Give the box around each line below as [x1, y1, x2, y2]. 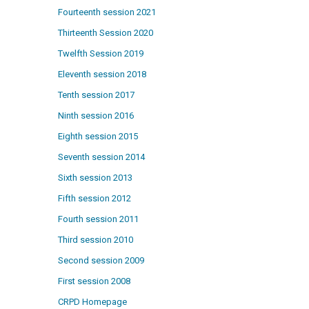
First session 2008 [58, 276, 131, 287]
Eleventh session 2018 [58, 69, 147, 80]
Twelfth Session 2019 [58, 48, 144, 59]
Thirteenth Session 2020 [58, 28, 154, 39]
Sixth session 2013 [58, 172, 133, 183]
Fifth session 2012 [58, 193, 132, 204]
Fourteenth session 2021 [58, 7, 157, 18]
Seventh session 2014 [58, 152, 146, 163]
